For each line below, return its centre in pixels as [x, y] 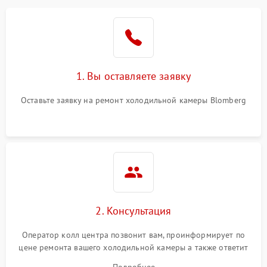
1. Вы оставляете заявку [133, 76]
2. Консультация [133, 211]
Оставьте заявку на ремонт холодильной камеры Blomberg [133, 100]
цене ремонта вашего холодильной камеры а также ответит [133, 248]
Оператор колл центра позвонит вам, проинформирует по [133, 235]
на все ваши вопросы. [133, 260]
